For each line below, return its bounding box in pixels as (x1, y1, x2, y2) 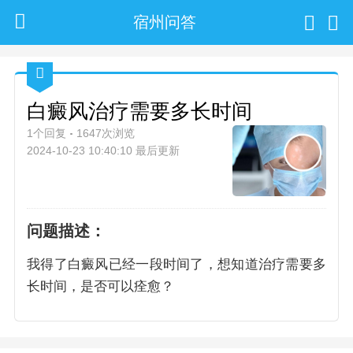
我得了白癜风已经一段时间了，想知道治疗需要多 (27, 256, 326, 273)
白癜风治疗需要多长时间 (27, 98, 253, 123)
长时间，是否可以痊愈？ (27, 278, 175, 295)
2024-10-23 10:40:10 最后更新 (27, 143, 180, 157)
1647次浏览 (76, 126, 136, 139)
